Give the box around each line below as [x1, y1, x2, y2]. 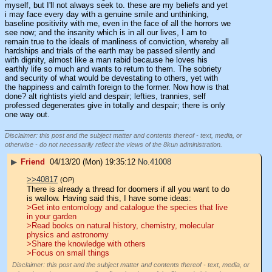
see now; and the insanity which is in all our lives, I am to [5, 28, 206, 38]
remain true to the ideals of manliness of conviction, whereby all [5, 37, 229, 47]
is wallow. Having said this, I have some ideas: [27, 193, 191, 203]
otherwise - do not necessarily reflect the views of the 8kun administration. [5, 141, 222, 149]
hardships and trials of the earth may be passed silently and [5, 46, 215, 56]
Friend [21, 157, 45, 167]
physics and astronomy [27, 229, 109, 239]
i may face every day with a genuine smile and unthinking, [5, 10, 209, 19]
